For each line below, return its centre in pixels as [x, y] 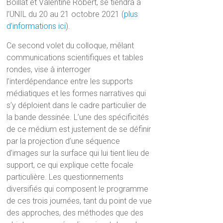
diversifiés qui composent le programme [78, 189]
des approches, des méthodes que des [75, 213]
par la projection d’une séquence [63, 141]
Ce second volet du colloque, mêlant [70, 45]
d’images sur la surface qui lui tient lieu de [78, 153]
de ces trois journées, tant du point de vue [79, 201]
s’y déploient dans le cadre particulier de [77, 105]
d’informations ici [36, 26]
